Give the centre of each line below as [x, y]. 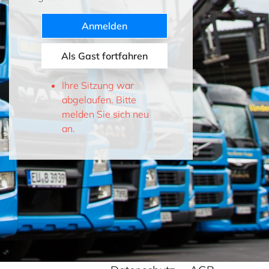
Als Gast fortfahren [104, 56]
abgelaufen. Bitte [99, 100]
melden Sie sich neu [105, 114]
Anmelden [104, 26]
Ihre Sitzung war [98, 85]
